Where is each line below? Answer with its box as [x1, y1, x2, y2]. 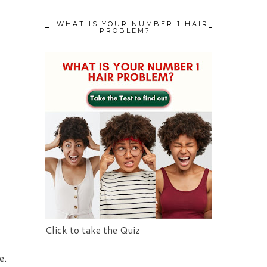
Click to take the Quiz [45, 223, 140, 237]
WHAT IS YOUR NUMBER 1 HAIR [56, 20, 209, 29]
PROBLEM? [100, 26, 151, 35]
